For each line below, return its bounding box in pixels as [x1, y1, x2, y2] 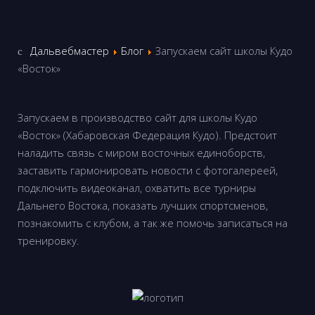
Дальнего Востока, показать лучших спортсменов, [18, 198, 268, 212]
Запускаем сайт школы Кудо [155, 44, 292, 58]
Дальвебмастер [30, 44, 109, 58]
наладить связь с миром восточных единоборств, [18, 146, 265, 160]
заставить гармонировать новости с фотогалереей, [18, 163, 278, 177]
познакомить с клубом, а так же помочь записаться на [18, 216, 288, 230]
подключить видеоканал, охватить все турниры [18, 181, 256, 195]
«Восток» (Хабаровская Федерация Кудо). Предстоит [18, 128, 277, 142]
